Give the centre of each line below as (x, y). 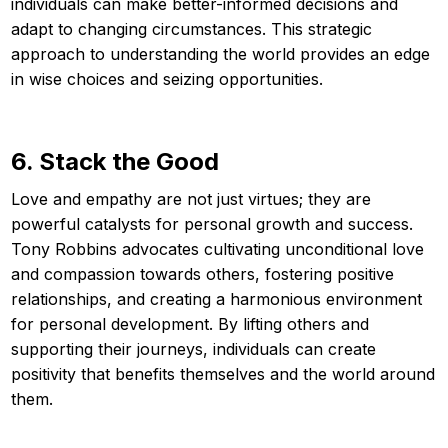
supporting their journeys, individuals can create (193, 348)
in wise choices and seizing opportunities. (167, 78)
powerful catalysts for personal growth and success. (212, 223)
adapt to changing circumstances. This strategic (191, 28)
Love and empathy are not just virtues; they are (191, 198)
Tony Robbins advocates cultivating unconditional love (217, 248)
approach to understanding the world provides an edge (220, 53)
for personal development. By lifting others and (190, 323)
